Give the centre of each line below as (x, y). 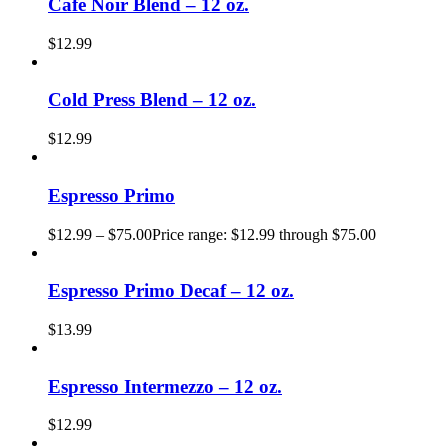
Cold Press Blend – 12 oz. (152, 100)
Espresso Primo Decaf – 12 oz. (171, 291)
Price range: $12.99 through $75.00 (264, 234)
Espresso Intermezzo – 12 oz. (165, 386)
